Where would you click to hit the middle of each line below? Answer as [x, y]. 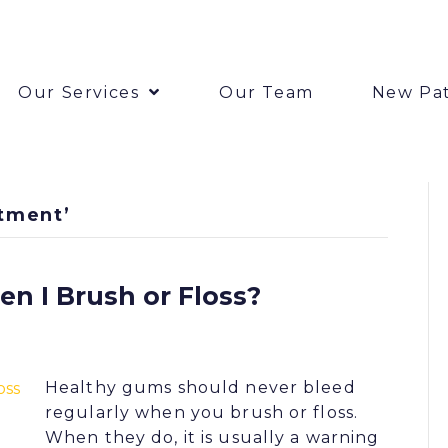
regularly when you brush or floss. [202, 412]
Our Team [266, 92]
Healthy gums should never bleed [200, 387]
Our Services [79, 92]
